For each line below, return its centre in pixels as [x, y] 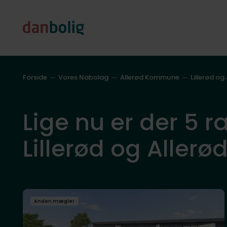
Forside [35, 77]
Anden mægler [54, 201]
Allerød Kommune [149, 77]
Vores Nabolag [84, 77]
